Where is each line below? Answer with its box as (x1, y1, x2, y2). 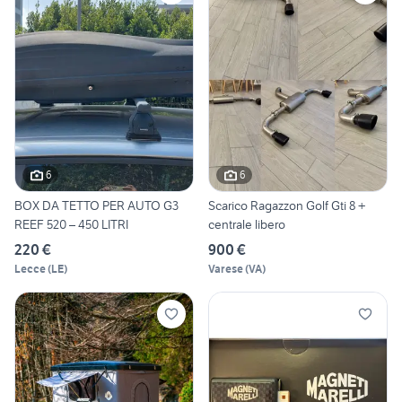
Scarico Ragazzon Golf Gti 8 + (208, 197, 365, 214)
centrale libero (208, 215, 285, 232)
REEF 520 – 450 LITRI (14, 215, 128, 232)
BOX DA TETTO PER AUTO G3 (14, 197, 179, 214)
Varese (208, 261, 243, 275)
